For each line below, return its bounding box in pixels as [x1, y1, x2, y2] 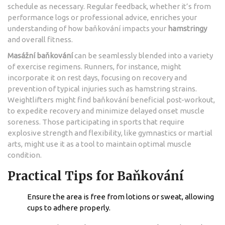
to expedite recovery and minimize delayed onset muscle [8, 106, 204, 115]
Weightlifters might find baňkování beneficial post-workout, [8, 95, 215, 104]
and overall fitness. [8, 35, 73, 44]
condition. [8, 150, 42, 159]
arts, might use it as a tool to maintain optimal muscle [8, 139, 191, 148]
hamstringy [168, 24, 207, 33]
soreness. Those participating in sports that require [8, 117, 184, 126]
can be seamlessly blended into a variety [73, 51, 213, 60]
